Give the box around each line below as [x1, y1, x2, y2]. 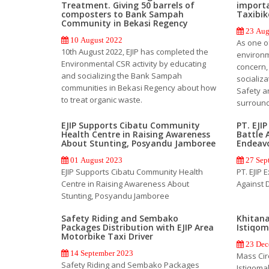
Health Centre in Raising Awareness [61, 128, 210, 140]
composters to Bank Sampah [61, 8, 184, 20]
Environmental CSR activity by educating [61, 58, 206, 69]
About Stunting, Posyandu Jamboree [61, 137, 216, 149]
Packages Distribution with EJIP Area [61, 221, 214, 233]
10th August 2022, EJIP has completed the [61, 46, 208, 57]
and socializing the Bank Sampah [61, 70, 182, 81]
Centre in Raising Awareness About [61, 178, 189, 189]
